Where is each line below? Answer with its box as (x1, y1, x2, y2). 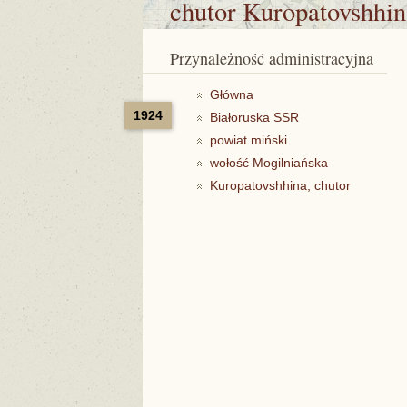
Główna (210, 87, 253, 102)
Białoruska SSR (210, 110, 299, 124)
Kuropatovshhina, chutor (210, 178, 351, 193)
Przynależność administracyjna (179, 47, 373, 69)
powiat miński (210, 133, 287, 147)
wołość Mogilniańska (210, 155, 328, 170)
